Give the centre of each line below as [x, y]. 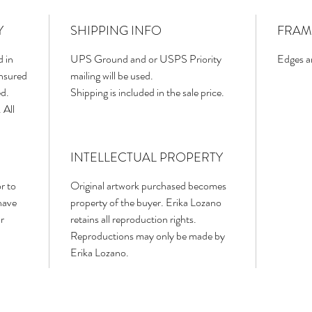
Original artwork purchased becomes [148, 186]
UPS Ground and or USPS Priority [146, 59]
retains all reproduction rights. [133, 219]
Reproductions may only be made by [148, 236]
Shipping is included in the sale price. [147, 93]
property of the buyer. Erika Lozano [146, 203]
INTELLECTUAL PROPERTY [147, 158]
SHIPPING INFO [116, 31]
